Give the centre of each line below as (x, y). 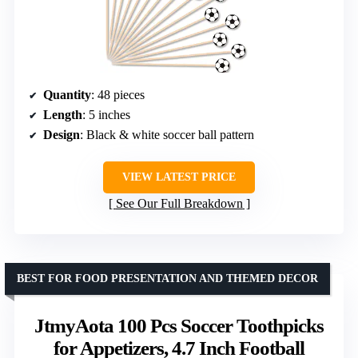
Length (63, 114)
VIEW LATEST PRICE (179, 177)
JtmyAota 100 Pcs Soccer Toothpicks (179, 325)
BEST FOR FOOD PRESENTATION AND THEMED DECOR (167, 278)
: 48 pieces (118, 94)
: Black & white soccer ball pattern (167, 134)
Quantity (67, 94)
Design (62, 134)
